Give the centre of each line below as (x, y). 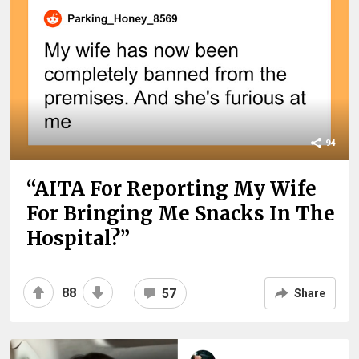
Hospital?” (79, 238)
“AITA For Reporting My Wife (172, 188)
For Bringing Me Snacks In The (181, 213)
